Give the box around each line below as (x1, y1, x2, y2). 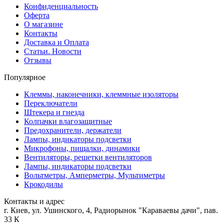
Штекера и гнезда (24, 108, 84, 117)
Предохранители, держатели (24, 126, 121, 135)
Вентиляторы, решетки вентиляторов (24, 153, 152, 162)
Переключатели (24, 99, 77, 108)
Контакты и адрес (4, 197, 64, 206)
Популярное (4, 73, 45, 82)
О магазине (24, 20, 63, 29)
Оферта (24, 11, 49, 20)
